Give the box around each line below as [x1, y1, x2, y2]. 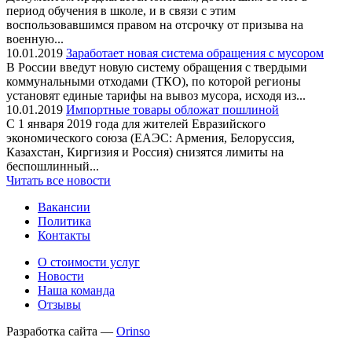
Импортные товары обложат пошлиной [66, 102, 279, 116]
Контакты [38, 228, 90, 242]
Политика [38, 214, 91, 228]
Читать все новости [6, 173, 111, 187]
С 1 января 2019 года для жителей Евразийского [6, 116, 266, 130]
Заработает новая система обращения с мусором [66, 46, 324, 60]
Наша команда [38, 283, 115, 297]
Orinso [116, 324, 150, 338]
